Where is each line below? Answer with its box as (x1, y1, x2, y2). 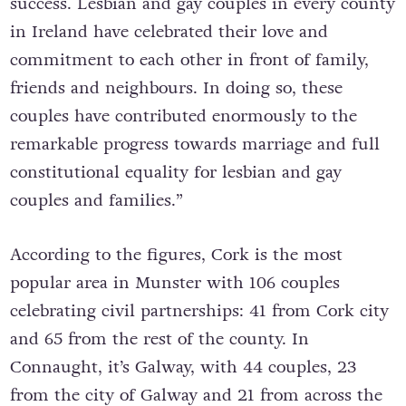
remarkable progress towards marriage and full (9, 132, 380, 157)
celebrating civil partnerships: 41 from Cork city (9, 299, 389, 324)
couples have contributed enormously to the (9, 104, 357, 129)
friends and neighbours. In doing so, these (9, 76, 343, 101)
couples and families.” (9, 188, 183, 213)
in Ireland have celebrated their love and (9, 20, 328, 44)
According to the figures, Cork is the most (9, 243, 343, 267)
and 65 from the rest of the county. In (9, 327, 309, 352)
